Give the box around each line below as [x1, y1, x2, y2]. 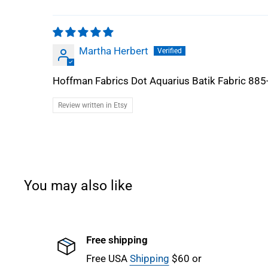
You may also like [24, 178, 132, 194]
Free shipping [86, 234, 148, 246]
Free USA [86, 252, 130, 265]
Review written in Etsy [58, 101, 127, 110]
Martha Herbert [79, 45, 148, 57]
